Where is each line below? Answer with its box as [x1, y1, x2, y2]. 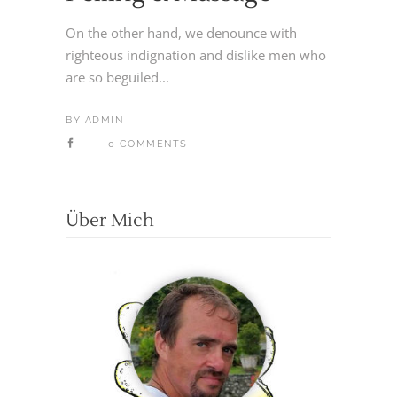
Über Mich [66, 208, 154, 232]
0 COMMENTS [107, 137, 188, 150]
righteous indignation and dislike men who [66, 45, 326, 64]
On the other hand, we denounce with [66, 23, 297, 42]
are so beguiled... [66, 67, 169, 86]
